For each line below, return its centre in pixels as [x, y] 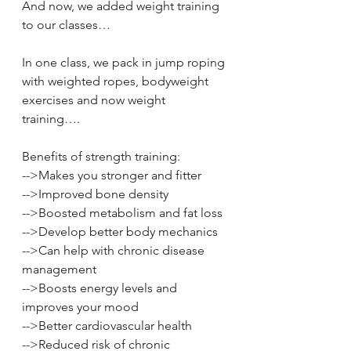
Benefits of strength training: [103, 157]
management [61, 270]
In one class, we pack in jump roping [125, 63]
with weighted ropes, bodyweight [117, 81]
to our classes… [68, 25]
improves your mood [82, 307]
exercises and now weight [95, 100]
